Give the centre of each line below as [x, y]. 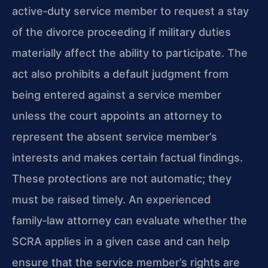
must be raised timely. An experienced [111, 199]
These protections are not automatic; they [122, 178]
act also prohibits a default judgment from [120, 74]
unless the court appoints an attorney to [117, 115]
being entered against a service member [117, 95]
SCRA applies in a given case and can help [121, 241]
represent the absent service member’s [115, 136]
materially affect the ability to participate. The [130, 53]
